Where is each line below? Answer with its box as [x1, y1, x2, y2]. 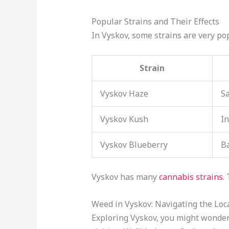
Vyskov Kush [100, 113, 148, 125]
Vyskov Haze [100, 88, 148, 100]
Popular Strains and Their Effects [91, 15, 219, 27]
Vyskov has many [91, 171, 159, 183]
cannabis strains [158, 171, 223, 183]
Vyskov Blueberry [100, 139, 168, 151]
